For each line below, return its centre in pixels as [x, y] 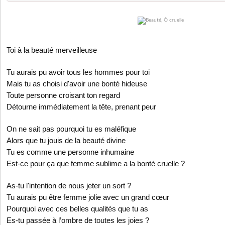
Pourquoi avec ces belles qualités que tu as [77, 209]
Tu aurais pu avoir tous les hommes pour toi [78, 72]
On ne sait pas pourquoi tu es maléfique [71, 129]
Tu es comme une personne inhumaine [71, 152]
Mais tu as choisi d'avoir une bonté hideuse [77, 84]
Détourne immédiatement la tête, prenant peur [81, 107]
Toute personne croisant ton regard [63, 95]
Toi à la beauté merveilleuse [53, 50]
